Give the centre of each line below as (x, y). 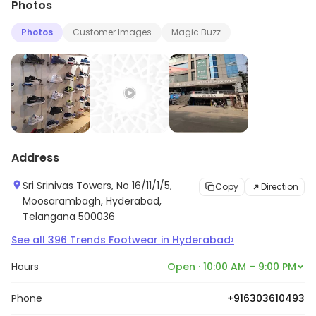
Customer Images (112, 32)
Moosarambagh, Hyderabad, (92, 201)
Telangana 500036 (69, 217)
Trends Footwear (114, 240)
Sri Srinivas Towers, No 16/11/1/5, (97, 186)
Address (35, 158)
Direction (280, 187)
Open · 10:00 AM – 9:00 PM (232, 267)
